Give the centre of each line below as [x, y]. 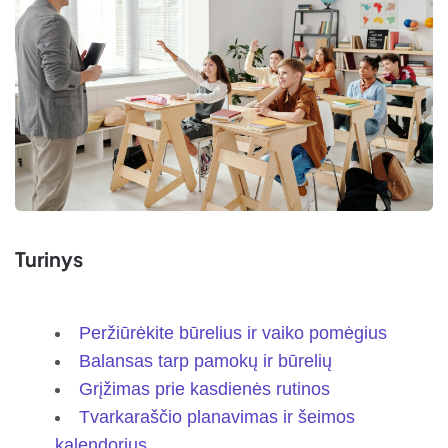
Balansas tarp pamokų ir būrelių [205, 360]
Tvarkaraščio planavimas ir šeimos [217, 416]
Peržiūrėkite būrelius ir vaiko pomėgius [233, 332]
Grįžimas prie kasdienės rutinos [204, 388]
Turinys [49, 258]
